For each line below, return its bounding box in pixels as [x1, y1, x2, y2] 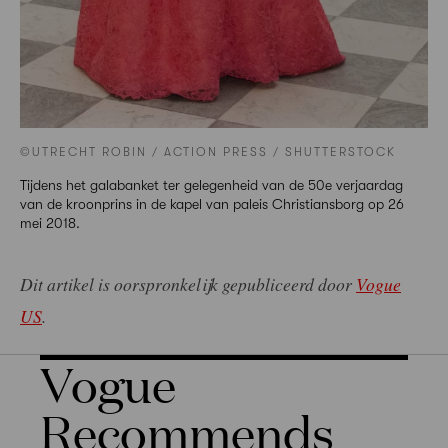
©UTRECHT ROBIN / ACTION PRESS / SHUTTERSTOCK [20, 145, 397, 160]
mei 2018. [20, 215, 80, 232]
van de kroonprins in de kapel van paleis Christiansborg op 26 [20, 196, 404, 213]
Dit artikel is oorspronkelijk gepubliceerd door [20, 272, 356, 297]
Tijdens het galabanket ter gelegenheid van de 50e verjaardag [20, 177, 403, 194]
